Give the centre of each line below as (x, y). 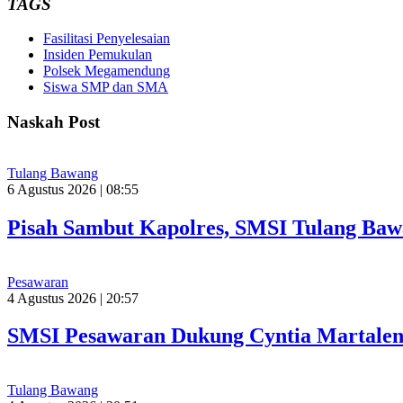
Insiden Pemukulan (98, 55)
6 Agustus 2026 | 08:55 (73, 189)
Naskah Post (54, 122)
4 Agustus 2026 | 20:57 (73, 298)
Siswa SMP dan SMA (106, 87)
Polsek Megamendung (107, 71)
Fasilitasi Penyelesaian (107, 39)
